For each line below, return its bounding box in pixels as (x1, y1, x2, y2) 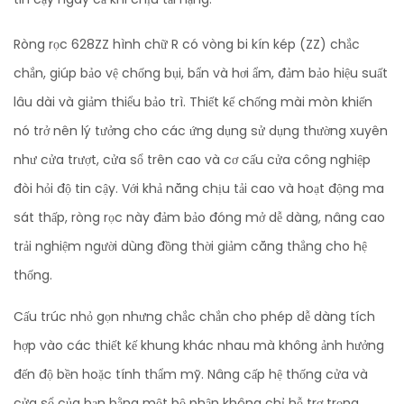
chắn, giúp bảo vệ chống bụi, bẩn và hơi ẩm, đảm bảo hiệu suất (14, 63, 388, 82)
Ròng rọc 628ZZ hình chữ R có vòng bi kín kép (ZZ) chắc (14, 34, 360, 53)
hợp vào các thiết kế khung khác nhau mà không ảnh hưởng (14, 335, 384, 354)
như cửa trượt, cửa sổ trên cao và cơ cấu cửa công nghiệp (14, 150, 371, 169)
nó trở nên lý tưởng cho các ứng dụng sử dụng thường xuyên (14, 121, 388, 140)
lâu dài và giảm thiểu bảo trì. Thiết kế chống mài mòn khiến (14, 92, 372, 111)
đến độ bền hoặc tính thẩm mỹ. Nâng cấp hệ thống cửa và (14, 364, 368, 383)
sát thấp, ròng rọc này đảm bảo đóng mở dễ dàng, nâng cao (14, 207, 385, 226)
